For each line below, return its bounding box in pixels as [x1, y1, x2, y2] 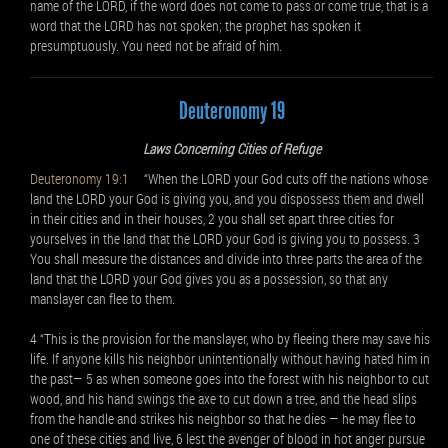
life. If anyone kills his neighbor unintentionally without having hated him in [30, 349, 430, 368]
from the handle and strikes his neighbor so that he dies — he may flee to [30, 409, 416, 428]
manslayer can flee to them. [30, 289, 175, 308]
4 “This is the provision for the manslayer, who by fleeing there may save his [30, 329, 430, 348]
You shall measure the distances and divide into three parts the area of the [30, 249, 422, 268]
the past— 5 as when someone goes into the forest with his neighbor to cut [30, 369, 429, 388]
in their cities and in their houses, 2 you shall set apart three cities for [30, 209, 394, 228]
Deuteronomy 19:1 [30, 169, 129, 188]
